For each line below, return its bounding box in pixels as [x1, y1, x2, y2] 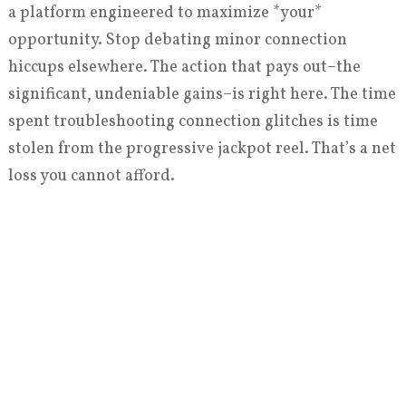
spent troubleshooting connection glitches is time [7, 111, 378, 134]
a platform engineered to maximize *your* [7, 2, 322, 25]
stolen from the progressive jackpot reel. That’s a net [7, 138, 396, 161]
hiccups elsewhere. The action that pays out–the [7, 56, 361, 80]
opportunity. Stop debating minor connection [7, 29, 347, 53]
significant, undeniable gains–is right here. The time [7, 83, 396, 107]
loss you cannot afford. [7, 165, 175, 188]
